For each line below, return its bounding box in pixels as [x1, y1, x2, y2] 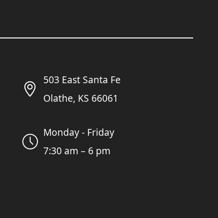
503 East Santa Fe [43, 73, 121, 86]
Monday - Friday [43, 125, 114, 139]
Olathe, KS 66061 [43, 91, 118, 105]
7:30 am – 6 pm [43, 144, 110, 157]
